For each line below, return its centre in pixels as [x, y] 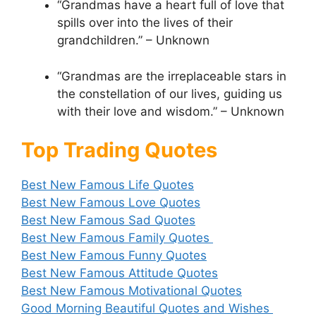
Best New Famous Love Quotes [111, 203]
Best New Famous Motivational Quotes [132, 291]
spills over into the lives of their [145, 23]
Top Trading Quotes [119, 150]
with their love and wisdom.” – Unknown [171, 111]
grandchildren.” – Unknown [133, 41]
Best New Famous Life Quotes [108, 185]
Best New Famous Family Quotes [117, 238]
